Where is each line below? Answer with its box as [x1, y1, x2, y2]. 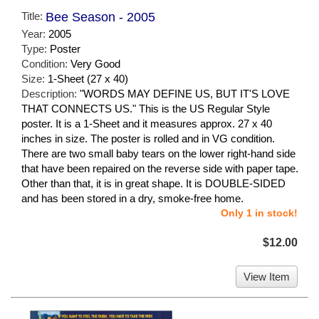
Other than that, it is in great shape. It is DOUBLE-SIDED [21, 177, 286, 190]
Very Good [70, 58, 120, 70]
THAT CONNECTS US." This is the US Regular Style [21, 103, 270, 115]
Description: [21, 88, 80, 100]
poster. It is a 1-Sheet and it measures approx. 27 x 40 [21, 117, 272, 130]
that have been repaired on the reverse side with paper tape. [21, 162, 298, 175]
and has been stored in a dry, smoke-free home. [21, 192, 244, 205]
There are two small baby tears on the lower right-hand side [21, 147, 296, 160]
